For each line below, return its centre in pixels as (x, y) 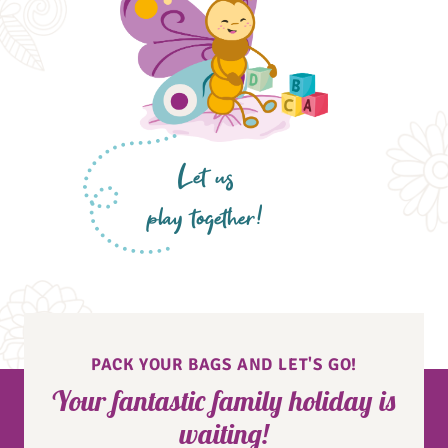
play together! (205, 220)
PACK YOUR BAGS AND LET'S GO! (224, 365)
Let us (205, 179)
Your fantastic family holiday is (224, 401)
